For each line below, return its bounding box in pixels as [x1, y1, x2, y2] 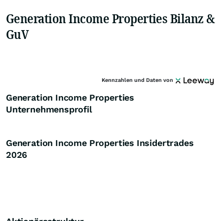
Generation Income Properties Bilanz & [6, 9, 215, 27]
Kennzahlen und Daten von [101, 76, 175, 83]
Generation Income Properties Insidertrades [6, 138, 194, 148]
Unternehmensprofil [6, 104, 92, 114]
